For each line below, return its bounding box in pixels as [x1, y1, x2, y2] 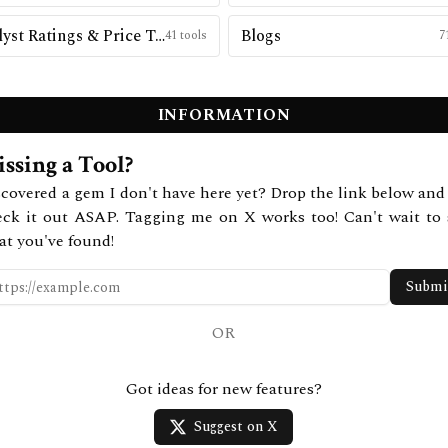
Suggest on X [194, 416, 278, 437]
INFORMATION [157, 103, 291, 127]
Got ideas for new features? [125, 377, 322, 401]
